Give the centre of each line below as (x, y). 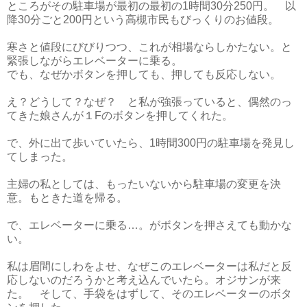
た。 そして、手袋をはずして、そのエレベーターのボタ (149, 293)
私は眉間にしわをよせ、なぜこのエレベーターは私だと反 (149, 266)
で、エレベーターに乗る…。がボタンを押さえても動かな (149, 225)
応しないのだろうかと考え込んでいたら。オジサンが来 (144, 280)
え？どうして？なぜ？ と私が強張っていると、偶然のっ (149, 101)
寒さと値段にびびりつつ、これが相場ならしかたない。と (149, 47)
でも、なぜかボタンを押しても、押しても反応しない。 (144, 74)
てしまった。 (40, 156)
